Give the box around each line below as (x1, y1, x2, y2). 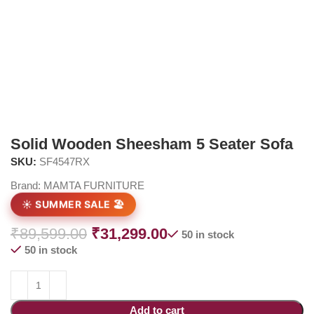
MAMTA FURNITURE (43, 179, 145, 192)
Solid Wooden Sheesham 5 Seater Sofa (11, 135, 294, 153)
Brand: (11, 179, 44, 192)
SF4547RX (39, 156, 90, 168)
